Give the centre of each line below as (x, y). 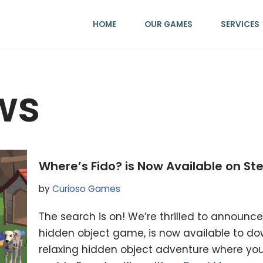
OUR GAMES (168, 24)
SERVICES (240, 24)
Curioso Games (86, 189)
